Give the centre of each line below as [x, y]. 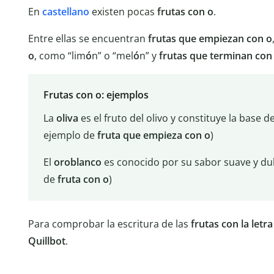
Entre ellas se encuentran [88, 38]
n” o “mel [113, 55]
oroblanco [77, 162]
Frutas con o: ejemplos [96, 95]
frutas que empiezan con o [210, 38]
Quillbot [47, 241]
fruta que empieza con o [154, 135]
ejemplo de [70, 135]
